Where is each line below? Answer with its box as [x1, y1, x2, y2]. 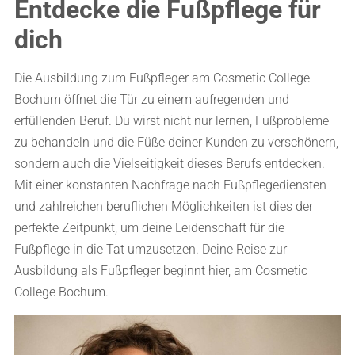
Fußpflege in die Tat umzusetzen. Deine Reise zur [14, 242, 287, 258]
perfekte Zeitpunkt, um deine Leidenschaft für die [14, 220, 284, 236]
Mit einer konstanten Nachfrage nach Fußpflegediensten [14, 177, 326, 193]
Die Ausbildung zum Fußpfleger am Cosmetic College [14, 71, 310, 86]
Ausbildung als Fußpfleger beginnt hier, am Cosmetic [14, 263, 307, 279]
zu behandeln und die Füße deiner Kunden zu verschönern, [14, 135, 338, 151]
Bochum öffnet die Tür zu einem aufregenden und [14, 92, 289, 108]
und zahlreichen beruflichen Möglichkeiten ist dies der [14, 199, 313, 215]
